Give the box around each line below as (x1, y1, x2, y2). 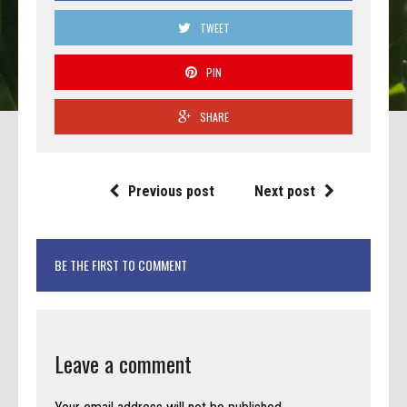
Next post (254, 182, 315, 200)
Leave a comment (55, 346, 193, 380)
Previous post (128, 182, 214, 200)
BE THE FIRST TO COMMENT (55, 254, 188, 274)
